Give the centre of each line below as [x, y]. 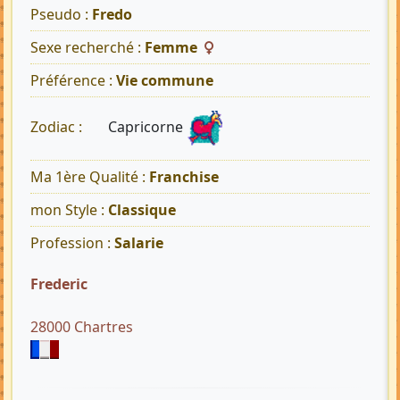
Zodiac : [58, 127]
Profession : [72, 243]
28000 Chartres [82, 327]
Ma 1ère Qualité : [90, 177]
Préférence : [73, 81]
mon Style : [69, 210]
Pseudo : [61, 15]
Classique [142, 210]
